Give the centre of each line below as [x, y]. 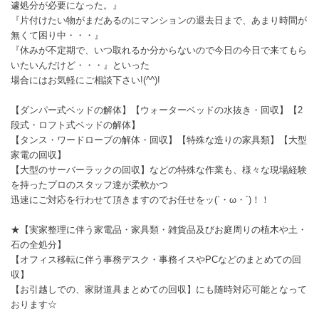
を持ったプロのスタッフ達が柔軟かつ [89, 185]
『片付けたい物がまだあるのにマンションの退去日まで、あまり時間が [159, 21]
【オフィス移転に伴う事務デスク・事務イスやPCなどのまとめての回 [156, 260]
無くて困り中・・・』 [57, 36]
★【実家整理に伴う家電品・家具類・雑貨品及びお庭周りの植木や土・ [159, 230]
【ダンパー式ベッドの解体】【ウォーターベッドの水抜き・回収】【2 [157, 110]
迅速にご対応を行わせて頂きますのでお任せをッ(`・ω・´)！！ [140, 200]
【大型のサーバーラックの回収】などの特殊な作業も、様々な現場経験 [159, 170]
